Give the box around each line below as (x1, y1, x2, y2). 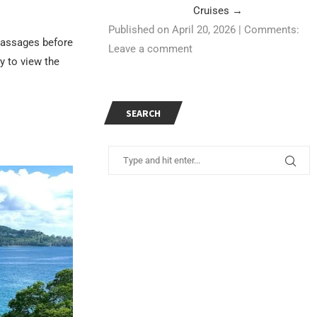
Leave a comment (108, 42, 193, 56)
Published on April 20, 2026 (108, 23, 236, 37)
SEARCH (126, 107, 161, 120)
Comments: (244, 23, 300, 37)
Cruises (193, 4, 233, 18)
